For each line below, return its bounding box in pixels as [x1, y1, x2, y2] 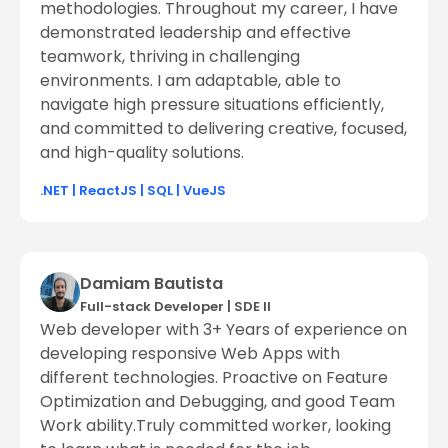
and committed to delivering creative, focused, [40, 117, 407, 141]
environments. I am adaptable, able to [40, 69, 341, 93]
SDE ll [234, 296, 271, 316]
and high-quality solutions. [40, 141, 244, 165]
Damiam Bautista [80, 271, 223, 295]
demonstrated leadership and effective [40, 21, 351, 45]
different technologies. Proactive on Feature [40, 365, 388, 389]
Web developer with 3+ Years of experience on [40, 317, 407, 341]
